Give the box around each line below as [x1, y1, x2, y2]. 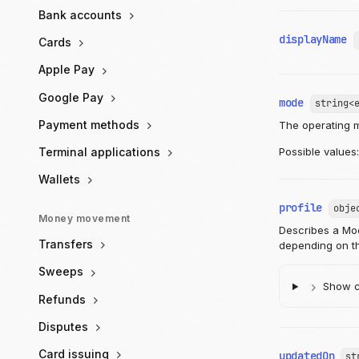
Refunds [38, 292, 89, 306]
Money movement [38, 212, 131, 225]
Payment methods [38, 117, 143, 131]
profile [279, 200, 323, 216]
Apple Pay [38, 63, 98, 77]
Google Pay [38, 90, 107, 104]
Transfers [38, 237, 96, 252]
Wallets [38, 172, 83, 187]
